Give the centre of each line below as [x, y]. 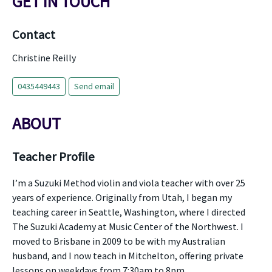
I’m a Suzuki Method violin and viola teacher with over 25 [129, 183]
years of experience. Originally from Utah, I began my [122, 197]
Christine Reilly [44, 58]
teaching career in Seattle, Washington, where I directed [129, 212]
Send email [94, 86]
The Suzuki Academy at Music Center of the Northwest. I [128, 226]
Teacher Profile [53, 157]
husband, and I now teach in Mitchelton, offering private [128, 256]
